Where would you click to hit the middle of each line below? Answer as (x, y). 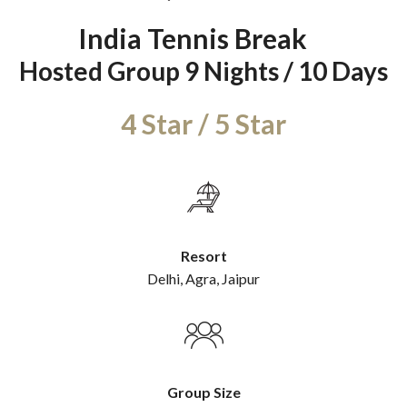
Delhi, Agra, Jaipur (203, 278)
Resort (203, 255)
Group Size (203, 392)
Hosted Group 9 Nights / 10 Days (203, 70)
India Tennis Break (192, 38)
